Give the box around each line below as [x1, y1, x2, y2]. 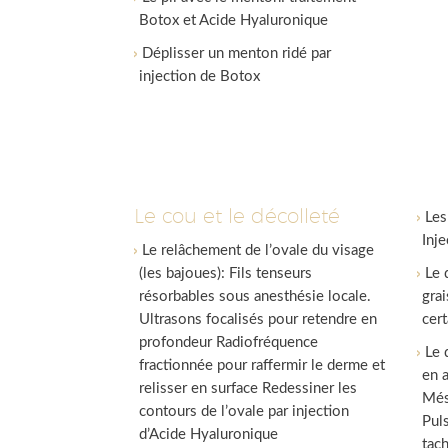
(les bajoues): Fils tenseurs [139, 266, 313, 281]
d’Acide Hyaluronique [139, 427, 279, 442]
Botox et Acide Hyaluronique [139, 13, 329, 28]
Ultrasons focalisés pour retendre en [139, 312, 378, 327]
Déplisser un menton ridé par [142, 46, 332, 61]
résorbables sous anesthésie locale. [139, 289, 372, 304]
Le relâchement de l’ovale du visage [142, 243, 375, 258]
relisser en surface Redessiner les [139, 381, 358, 396]
